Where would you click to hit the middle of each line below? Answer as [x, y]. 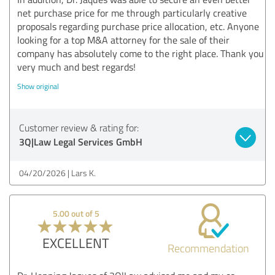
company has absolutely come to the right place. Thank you [141, 53]
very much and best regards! [76, 67]
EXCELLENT [76, 242]
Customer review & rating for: [79, 127]
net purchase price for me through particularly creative [132, 13]
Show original [38, 86]
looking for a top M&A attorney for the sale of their [123, 40]
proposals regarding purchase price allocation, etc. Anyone [138, 26]
